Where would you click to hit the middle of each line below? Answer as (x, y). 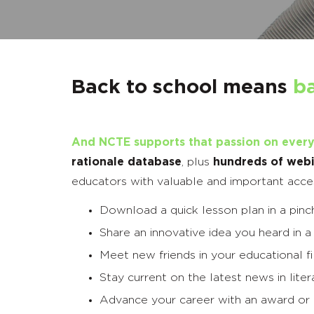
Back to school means (182, 88)
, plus (197, 162)
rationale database (127, 162)
